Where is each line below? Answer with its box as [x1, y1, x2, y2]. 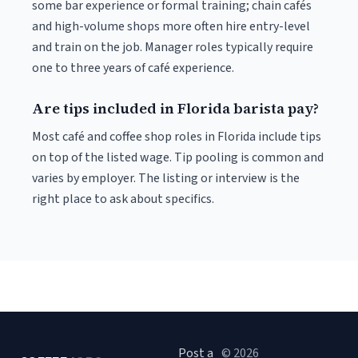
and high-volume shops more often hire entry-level [32, 18, 310, 35]
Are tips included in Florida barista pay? [32, 98, 319, 118]
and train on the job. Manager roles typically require [32, 38, 313, 56]
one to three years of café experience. [32, 59, 234, 77]
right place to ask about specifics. [32, 190, 214, 208]
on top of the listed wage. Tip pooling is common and [32, 149, 324, 166]
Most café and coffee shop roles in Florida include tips [32, 128, 321, 145]
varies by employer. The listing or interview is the [32, 169, 300, 187]
